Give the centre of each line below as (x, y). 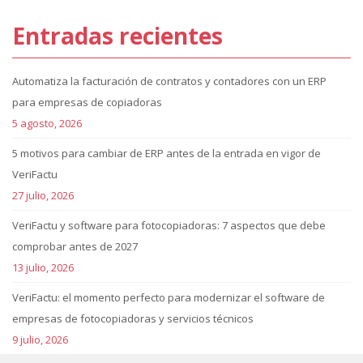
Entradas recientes (117, 36)
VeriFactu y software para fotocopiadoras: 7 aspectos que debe (169, 225)
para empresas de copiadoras (87, 102)
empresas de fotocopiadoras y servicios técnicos (133, 318)
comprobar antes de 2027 (75, 246)
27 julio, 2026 (43, 195)
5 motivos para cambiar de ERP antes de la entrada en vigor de (167, 153)
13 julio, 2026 (43, 267)
